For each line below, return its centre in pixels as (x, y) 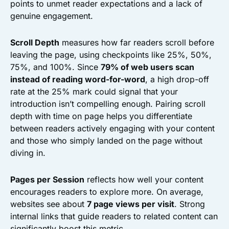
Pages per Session (47, 179)
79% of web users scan (147, 67)
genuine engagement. (52, 16)
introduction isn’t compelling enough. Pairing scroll (108, 104)
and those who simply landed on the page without (106, 141)
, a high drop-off (177, 79)
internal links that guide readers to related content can (114, 216)
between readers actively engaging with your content (112, 128)
